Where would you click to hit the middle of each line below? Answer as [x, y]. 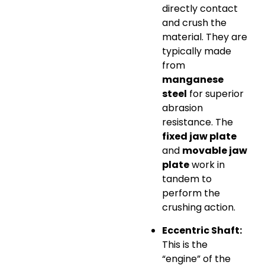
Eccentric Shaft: [202, 230]
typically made [197, 51]
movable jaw [215, 151]
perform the [191, 193]
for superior [215, 94]
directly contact [200, 9]
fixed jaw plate [199, 137]
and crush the [194, 23]
